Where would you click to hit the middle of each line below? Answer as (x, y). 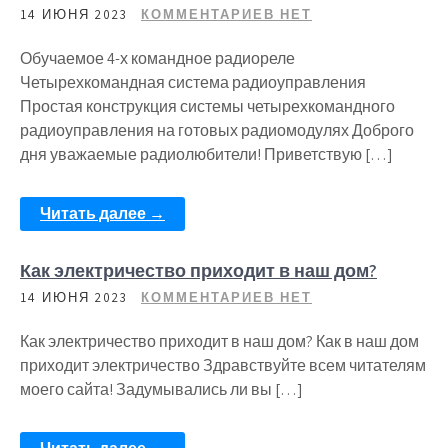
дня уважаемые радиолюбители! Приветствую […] (206, 154)
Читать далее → (102, 213)
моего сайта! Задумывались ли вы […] (161, 389)
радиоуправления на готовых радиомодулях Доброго (217, 130)
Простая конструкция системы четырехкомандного (207, 106)
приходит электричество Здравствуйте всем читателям (223, 365)
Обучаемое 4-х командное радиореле (157, 58)
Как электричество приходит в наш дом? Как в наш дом (219, 341)
